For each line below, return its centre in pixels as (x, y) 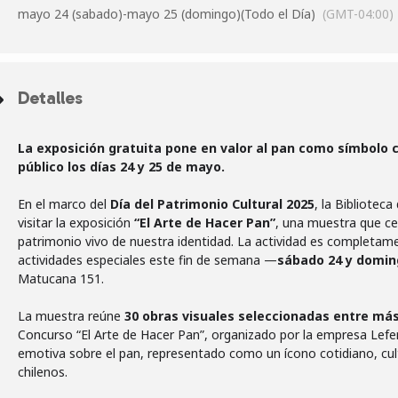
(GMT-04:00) (358, 14)
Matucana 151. (61, 279)
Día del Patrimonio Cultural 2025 (212, 204)
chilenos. (43, 372)
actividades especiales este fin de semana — (147, 260)
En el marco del (64, 204)
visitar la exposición (76, 223)
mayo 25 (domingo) (184, 14)
